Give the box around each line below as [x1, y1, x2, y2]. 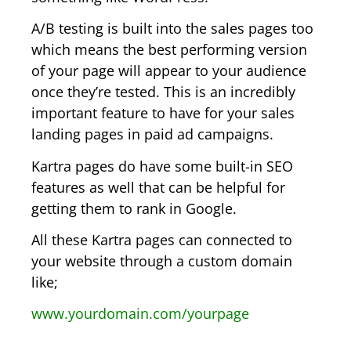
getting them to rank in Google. [31, 198, 237, 218]
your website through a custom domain [31, 251, 292, 270]
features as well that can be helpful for [31, 177, 285, 197]
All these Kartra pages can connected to [31, 230, 292, 249]
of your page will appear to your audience [31, 61, 306, 81]
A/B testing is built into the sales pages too [31, 19, 313, 38]
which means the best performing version [31, 40, 307, 60]
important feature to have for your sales [31, 103, 295, 123]
